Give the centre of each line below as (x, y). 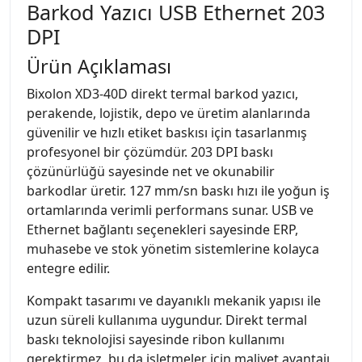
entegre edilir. (68, 268)
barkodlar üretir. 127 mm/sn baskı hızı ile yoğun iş (178, 190)
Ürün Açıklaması (99, 66)
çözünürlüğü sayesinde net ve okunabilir (151, 171)
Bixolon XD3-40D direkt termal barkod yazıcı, (162, 93)
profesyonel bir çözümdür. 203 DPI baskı (150, 152)
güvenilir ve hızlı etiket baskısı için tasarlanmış (167, 132)
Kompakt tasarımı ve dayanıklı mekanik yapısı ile (174, 300)
